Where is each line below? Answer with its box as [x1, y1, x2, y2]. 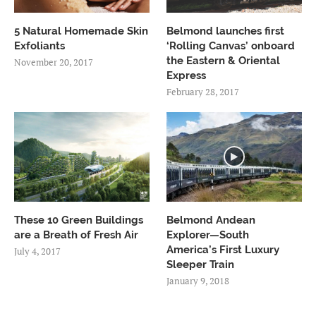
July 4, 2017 [14, 229, 61, 243]
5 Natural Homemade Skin [14, 8, 148, 22]
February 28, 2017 [166, 69, 240, 83]
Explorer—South [166, 213, 250, 226]
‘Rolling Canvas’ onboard [166, 23, 296, 37]
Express [166, 53, 207, 66]
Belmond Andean [166, 198, 256, 212]
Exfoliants [14, 23, 65, 37]
